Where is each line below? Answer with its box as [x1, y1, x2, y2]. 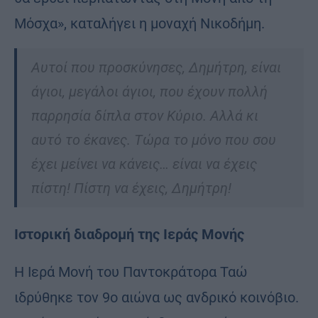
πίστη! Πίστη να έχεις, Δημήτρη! [31, 180, 231, 197]
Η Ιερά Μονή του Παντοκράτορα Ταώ [14, 263, 247, 281]
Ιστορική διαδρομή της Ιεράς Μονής [14, 226, 244, 243]
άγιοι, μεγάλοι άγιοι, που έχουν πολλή [31, 83, 268, 101]
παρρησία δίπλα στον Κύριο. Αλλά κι [31, 107, 258, 125]
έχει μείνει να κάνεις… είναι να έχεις [31, 155, 257, 173]
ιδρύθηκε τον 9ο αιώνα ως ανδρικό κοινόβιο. [14, 289, 299, 307]
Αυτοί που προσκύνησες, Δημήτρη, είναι [31, 59, 281, 77]
